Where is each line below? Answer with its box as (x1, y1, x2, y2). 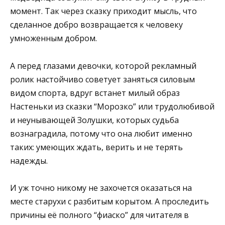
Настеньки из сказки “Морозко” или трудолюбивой (10, 100, 214, 112)
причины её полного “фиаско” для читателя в (10, 209, 189, 220)
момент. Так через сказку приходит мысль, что (10, 6, 197, 17)
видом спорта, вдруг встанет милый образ (10, 87, 180, 98)
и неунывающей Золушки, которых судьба (10, 114, 179, 126)
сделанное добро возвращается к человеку (10, 19, 183, 31)
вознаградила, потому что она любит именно (10, 128, 192, 139)
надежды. (10, 155, 48, 166)
